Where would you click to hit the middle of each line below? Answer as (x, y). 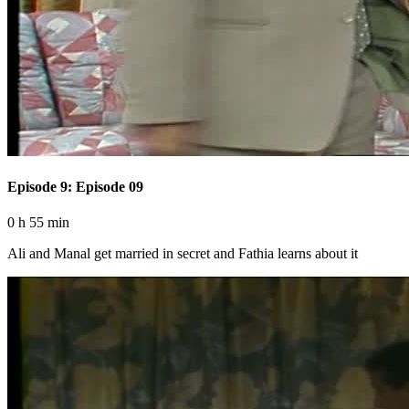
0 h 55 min (38, 223)
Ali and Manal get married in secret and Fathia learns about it (183, 254)
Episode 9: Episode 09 (75, 186)
